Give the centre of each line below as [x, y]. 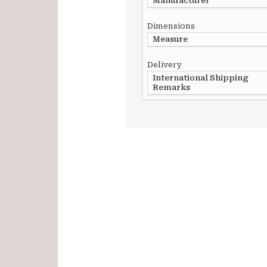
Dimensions [171, 26]
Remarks [171, 87]
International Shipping [201, 78]
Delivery [164, 65]
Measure [170, 39]
